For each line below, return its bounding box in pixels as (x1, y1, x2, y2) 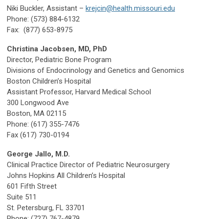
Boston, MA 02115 (7, 109, 66, 118)
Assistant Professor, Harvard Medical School (7, 88, 151, 97)
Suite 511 (7, 193, 37, 202)
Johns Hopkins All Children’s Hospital (7, 171, 125, 180)
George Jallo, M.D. (7, 150, 70, 159)
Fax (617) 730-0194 (7, 131, 69, 140)
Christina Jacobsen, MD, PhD (7, 44, 107, 54)
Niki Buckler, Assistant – (7, 4, 86, 13)
